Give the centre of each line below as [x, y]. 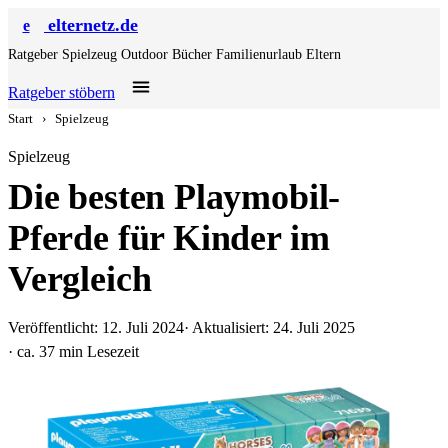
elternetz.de [93, 25]
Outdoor [146, 54]
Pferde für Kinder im [169, 238]
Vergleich [80, 279]
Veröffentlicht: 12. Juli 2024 [96, 327]
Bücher [194, 54]
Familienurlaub [261, 54]
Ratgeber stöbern [61, 92]
